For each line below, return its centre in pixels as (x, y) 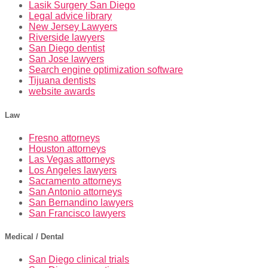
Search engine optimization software (106, 70)
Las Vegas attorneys (72, 159)
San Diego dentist (67, 48)
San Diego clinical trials (79, 260)
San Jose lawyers (66, 59)
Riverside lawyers (67, 38)
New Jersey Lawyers (73, 27)
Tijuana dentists (62, 81)
